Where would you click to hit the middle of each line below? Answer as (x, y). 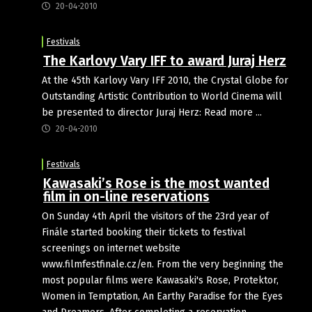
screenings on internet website (111, 248)
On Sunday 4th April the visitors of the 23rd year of (155, 216)
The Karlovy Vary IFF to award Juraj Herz (165, 61)
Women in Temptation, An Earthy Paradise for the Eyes (162, 296)
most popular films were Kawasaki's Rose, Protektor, (160, 280)
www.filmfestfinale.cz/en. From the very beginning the (163, 264)
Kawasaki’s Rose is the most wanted (156, 183)
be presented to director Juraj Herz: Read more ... (152, 112)
